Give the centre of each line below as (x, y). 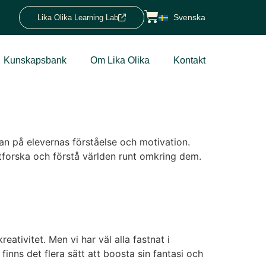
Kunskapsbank (35, 60)
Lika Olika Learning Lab (78, 18)
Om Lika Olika (120, 60)
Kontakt (189, 60)
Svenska (189, 17)
